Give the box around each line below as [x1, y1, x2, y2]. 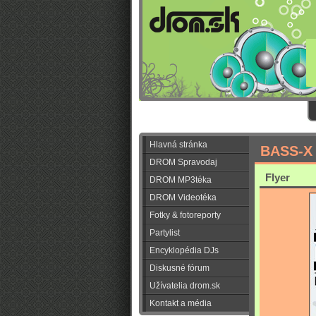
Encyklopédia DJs [150, 245, 219, 255]
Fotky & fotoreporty [150, 210, 221, 220]
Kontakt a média [150, 298, 212, 308]
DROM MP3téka [150, 175, 212, 185]
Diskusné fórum [150, 263, 209, 273]
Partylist [150, 228, 180, 238]
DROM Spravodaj [150, 157, 217, 167]
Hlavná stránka [150, 140, 207, 150]
